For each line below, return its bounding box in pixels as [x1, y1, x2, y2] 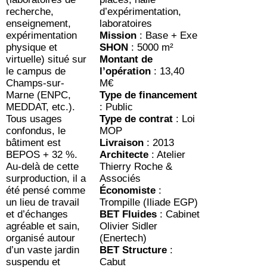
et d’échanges [6, 209, 69, 221]
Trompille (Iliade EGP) [100, 197, 198, 209]
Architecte [100, 149, 152, 161]
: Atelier [151, 149, 186, 161]
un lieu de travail [6, 197, 80, 209]
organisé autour [6, 232, 76, 244]
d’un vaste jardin [6, 244, 80, 256]
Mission [100, 30, 140, 42]
